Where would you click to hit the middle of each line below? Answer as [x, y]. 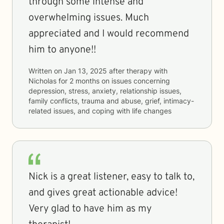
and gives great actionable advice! [103, 193]
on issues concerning [135, 81]
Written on [46, 71]
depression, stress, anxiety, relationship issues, [105, 91]
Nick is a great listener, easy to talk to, [111, 177]
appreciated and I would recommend [109, 34]
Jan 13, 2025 [85, 71]
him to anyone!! [62, 50]
